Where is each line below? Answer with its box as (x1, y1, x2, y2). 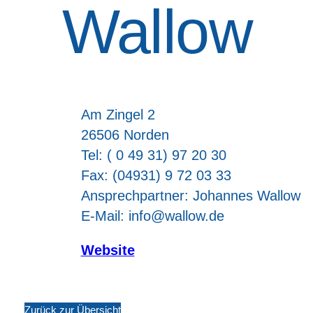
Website (80, 242, 135, 258)
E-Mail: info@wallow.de (80, 208, 224, 224)
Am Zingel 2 (80, 107, 155, 122)
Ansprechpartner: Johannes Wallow (80, 188, 300, 203)
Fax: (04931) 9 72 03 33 (80, 168, 231, 183)
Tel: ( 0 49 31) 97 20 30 (80, 147, 226, 163)
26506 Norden (80, 127, 169, 143)
